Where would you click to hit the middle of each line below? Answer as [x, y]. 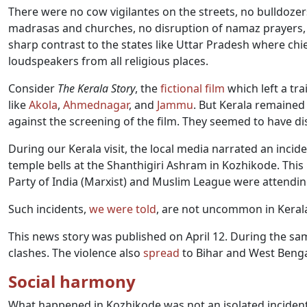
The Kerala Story [96, 88]
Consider [33, 88]
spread [161, 253]
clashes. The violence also [76, 253]
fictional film [193, 88]
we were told [123, 209]
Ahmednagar [96, 105]
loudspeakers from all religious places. [108, 61]
